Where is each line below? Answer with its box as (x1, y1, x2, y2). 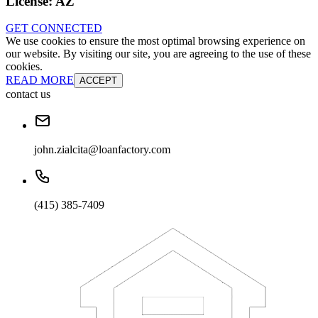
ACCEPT (79, 75, 117, 87)
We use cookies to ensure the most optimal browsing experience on (6, 35, 305, 48)
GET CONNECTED (6, 22, 102, 35)
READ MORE (6, 74, 74, 87)
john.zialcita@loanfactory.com (34, 143, 170, 156)
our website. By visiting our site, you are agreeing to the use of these (6, 48, 311, 60)
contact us (6, 88, 50, 101)
